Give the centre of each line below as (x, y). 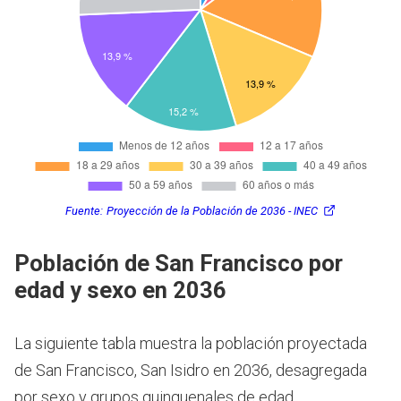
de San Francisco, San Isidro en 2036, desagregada (191, 370)
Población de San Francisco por (179, 263)
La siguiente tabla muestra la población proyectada (191, 343)
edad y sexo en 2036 (120, 290)
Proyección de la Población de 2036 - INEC (212, 211)
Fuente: (84, 211)
